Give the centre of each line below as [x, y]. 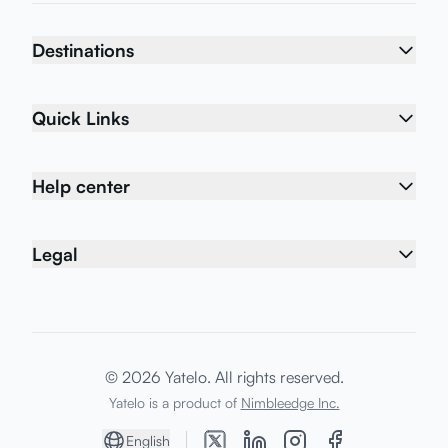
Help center [81, 186]
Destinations [83, 50]
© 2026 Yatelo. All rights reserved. [224, 377]
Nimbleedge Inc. [290, 402]
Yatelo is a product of [172, 402]
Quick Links [80, 118]
